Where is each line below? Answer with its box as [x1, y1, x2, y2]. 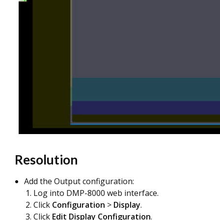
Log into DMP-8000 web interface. [33, 188, 159, 198]
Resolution [15, 152, 78, 167]
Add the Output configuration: [24, 176, 134, 187]
